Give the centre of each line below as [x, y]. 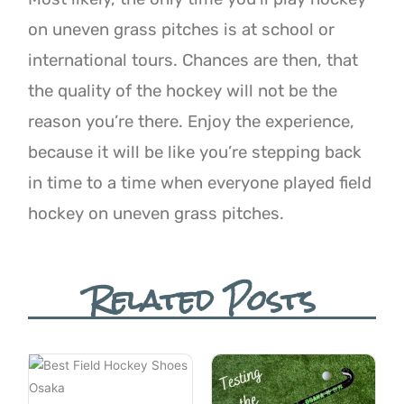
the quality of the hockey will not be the [183, 91]
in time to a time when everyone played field [200, 183]
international [80, 60]
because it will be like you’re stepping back [195, 152]
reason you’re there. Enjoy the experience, [192, 121]
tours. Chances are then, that [245, 60]
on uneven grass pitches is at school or [182, 29]
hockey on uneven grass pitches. [156, 213]
